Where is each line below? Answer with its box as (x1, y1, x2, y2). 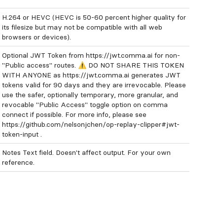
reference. (2, 158, 35, 167)
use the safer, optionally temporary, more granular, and (2, 90, 178, 99)
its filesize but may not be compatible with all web (2, 23, 162, 32)
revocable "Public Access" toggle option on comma (2, 100, 168, 109)
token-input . (2, 130, 42, 139)
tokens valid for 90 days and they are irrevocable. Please (2, 80, 186, 89)
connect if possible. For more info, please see (2, 110, 147, 119)
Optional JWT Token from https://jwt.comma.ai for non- (2, 51, 180, 60)
